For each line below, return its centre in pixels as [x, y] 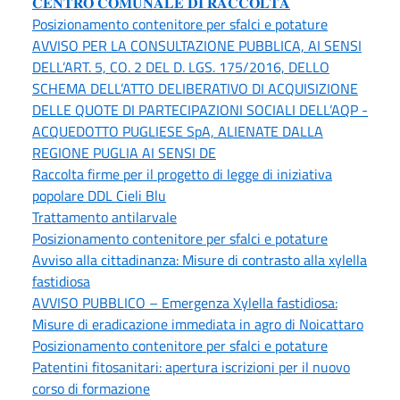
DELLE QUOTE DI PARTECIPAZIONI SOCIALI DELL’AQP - [200, 110]
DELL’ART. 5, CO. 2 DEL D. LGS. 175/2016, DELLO [181, 67]
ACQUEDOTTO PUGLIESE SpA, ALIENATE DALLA [178, 131]
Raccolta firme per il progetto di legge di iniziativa [182, 174]
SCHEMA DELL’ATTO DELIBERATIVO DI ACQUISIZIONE [195, 88]
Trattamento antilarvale [104, 217]
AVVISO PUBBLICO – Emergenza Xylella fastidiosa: [185, 303]
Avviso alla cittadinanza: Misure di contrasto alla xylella [200, 260]
